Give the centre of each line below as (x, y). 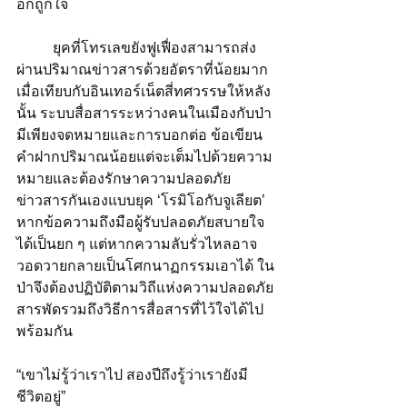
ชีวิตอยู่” (43, 396)
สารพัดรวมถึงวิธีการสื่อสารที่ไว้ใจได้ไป (140, 309)
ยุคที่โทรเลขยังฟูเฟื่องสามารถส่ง (35, 47)
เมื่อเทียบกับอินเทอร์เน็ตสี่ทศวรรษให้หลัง (144, 91)
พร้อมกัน (45, 331)
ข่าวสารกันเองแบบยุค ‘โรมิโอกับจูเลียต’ (143, 200)
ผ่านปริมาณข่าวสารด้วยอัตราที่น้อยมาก (142, 69)
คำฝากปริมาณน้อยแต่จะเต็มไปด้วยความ (144, 156)
